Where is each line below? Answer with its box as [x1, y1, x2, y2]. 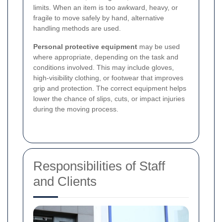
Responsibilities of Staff [33, 158, 165, 173]
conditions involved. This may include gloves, [33, 63, 174, 71]
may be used [137, 42, 180, 51]
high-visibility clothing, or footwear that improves [33, 73, 183, 82]
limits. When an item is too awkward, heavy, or [33, 3, 178, 11]
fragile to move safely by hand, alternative [33, 13, 164, 22]
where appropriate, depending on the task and [33, 53, 178, 61]
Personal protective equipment [33, 42, 137, 51]
